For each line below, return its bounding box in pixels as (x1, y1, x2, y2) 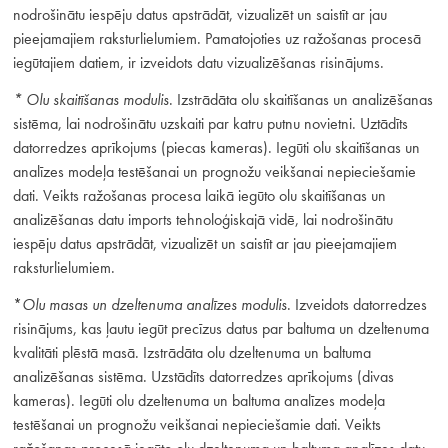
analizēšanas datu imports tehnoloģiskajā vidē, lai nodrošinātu (12, 209, 393, 231)
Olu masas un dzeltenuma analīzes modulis (21, 294, 287, 316)
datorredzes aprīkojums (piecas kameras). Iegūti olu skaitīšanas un (12, 137, 420, 159)
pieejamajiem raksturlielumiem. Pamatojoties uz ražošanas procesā (12, 28, 421, 50)
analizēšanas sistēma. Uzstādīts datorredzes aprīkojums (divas (12, 366, 394, 388)
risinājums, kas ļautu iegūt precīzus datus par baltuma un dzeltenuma (12, 318, 429, 340)
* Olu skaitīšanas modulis (12, 89, 169, 111)
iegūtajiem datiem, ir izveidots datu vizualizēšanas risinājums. (12, 52, 384, 74)
